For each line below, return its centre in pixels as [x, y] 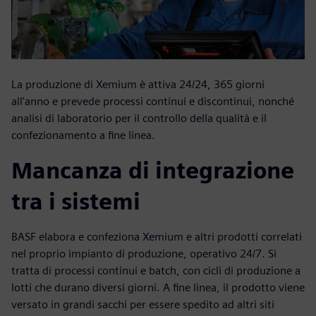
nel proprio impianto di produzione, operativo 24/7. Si [144, 254]
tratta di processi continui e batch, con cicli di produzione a [156, 271]
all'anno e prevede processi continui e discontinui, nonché [153, 102]
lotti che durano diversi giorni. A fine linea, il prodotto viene [158, 288]
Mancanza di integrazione [153, 171]
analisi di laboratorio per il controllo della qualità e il [139, 119]
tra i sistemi [76, 202]
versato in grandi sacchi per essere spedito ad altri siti [143, 305]
